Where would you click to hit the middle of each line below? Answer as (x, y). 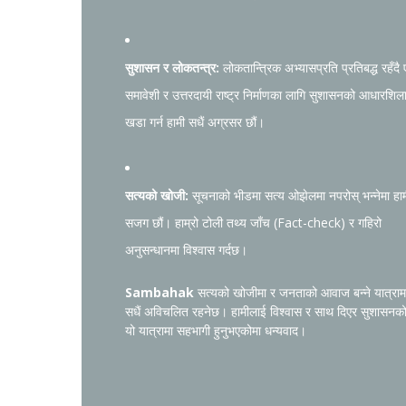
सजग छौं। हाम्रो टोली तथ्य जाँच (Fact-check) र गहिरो (253, 222)
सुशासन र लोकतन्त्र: (172, 68)
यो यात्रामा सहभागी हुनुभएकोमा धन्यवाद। (216, 330)
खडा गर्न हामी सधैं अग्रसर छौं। (195, 122)
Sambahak (159, 292)
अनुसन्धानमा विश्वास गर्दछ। (186, 250)
